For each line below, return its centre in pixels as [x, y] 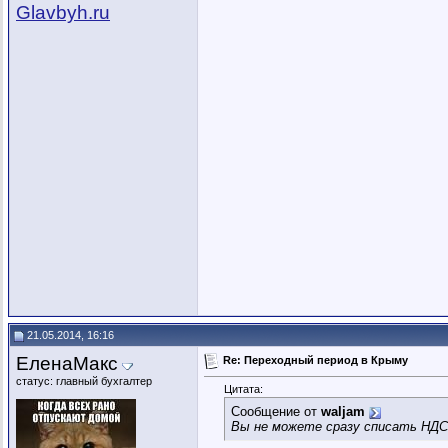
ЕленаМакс [67, 363]
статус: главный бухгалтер [84, 381]
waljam [343, 412]
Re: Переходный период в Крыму [315, 359]
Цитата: [243, 389]
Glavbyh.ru [63, 12]
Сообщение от [276, 412]
